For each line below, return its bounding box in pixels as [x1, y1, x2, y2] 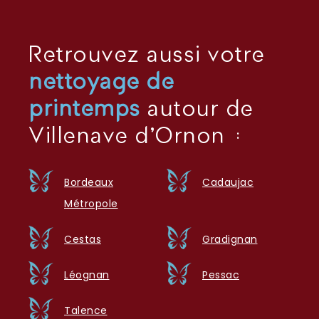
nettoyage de [28, 70, 174, 94]
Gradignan [202, 231, 258, 246]
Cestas [64, 231, 101, 246]
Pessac [202, 267, 239, 282]
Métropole [64, 196, 118, 211]
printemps [28, 98, 140, 121]
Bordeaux [64, 174, 113, 189]
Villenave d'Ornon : [28, 125, 245, 148]
